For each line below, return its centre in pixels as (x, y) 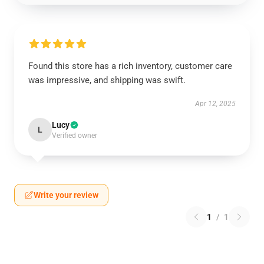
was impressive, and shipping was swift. (107, 80)
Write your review (66, 195)
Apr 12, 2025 (215, 104)
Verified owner (75, 136)
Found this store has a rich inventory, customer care (130, 66)
